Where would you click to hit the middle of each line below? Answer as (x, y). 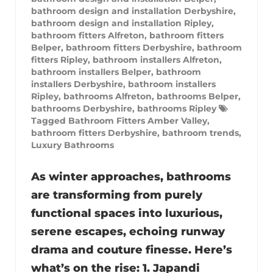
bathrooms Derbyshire (82, 108)
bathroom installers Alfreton (156, 59)
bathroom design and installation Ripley (121, 23)
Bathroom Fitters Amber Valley (138, 120)
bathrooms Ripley (177, 108)
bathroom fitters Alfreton (88, 35)
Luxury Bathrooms (73, 145)
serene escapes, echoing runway (128, 231)
